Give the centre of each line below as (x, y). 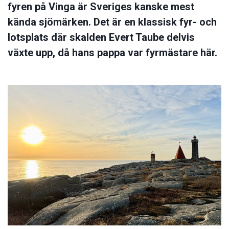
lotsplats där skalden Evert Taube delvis (101, 37)
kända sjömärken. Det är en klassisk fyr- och (112, 22)
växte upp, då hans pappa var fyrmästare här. (112, 52)
